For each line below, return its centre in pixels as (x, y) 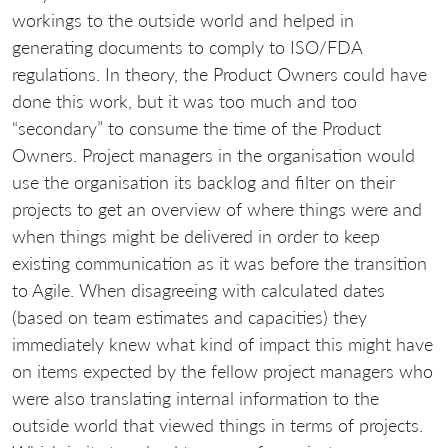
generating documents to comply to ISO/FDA (187, 47)
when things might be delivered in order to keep (196, 236)
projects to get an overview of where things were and (217, 209)
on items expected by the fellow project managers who (222, 371)
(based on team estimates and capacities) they (189, 317)
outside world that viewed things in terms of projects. (217, 425)
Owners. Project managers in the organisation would (213, 155)
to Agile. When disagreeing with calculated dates (198, 290)
